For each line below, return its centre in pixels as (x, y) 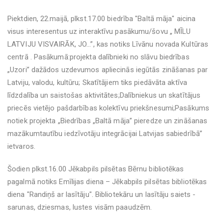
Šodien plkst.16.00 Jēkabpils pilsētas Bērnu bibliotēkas (96, 169)
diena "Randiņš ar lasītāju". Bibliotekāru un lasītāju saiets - (102, 194)
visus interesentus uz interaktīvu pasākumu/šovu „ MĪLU (99, 31)
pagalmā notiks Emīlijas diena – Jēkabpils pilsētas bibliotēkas (107, 182)
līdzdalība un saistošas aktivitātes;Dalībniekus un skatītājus (104, 95)
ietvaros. (21, 146)
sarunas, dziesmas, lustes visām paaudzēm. (80, 207)
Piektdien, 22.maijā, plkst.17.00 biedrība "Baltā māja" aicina (102, 19)
